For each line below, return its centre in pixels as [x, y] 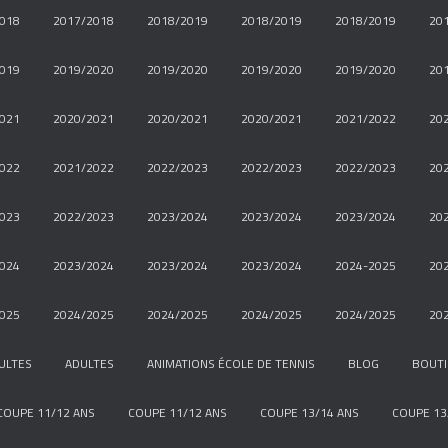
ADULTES [89, 363]
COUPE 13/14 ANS [309, 412]
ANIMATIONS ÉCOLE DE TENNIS [231, 363]
